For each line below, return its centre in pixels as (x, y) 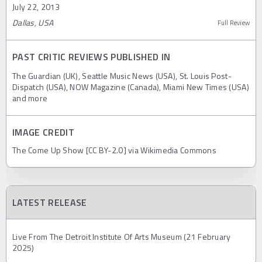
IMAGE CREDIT (43, 132)
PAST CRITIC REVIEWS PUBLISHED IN (92, 56)
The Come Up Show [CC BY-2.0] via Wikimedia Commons (114, 150)
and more (30, 98)
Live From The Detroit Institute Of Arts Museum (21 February (122, 236)
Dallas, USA (33, 22)
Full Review (233, 23)
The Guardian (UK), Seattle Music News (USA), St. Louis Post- (122, 75)
